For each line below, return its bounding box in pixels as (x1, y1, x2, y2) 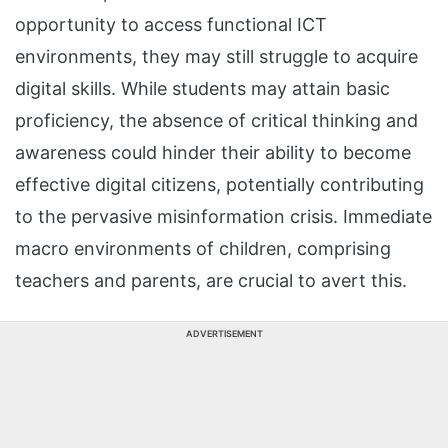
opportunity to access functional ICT (15, 14, 327, 35)
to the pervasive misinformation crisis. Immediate (15, 206, 432, 227)
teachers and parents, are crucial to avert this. (15, 270, 407, 291)
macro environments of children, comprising (15, 238, 391, 259)
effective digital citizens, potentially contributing (15, 174, 424, 195)
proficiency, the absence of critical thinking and (15, 110, 418, 131)
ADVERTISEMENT (185, 328, 263, 339)
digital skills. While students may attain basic (15, 78, 390, 99)
